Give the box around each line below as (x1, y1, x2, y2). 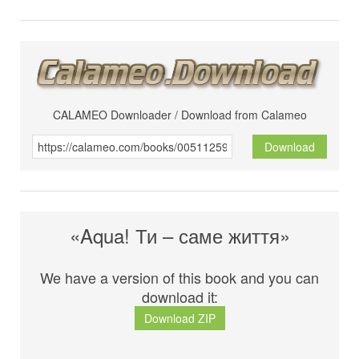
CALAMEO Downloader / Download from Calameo (52, 107, 307, 123)
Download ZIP (143, 310, 216, 327)
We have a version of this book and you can (40, 267, 319, 288)
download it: (141, 286, 218, 308)
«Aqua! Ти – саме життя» (69, 221, 290, 250)
